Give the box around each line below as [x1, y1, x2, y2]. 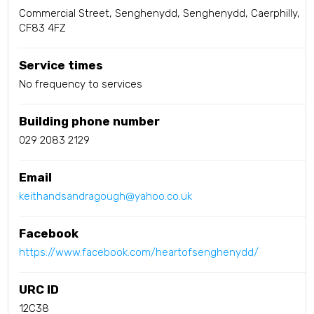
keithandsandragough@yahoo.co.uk [19, 190, 193, 203]
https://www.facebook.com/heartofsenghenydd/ [19, 246, 259, 259]
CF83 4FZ [19, 22, 67, 35]
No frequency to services [19, 78, 143, 91]
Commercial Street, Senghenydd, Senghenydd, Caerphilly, [19, 7, 301, 20]
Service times [19, 58, 104, 73]
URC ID [19, 282, 60, 297]
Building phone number [19, 114, 161, 129]
